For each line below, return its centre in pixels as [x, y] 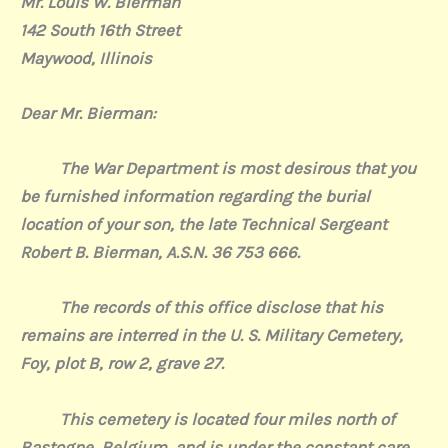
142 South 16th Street [100, 29]
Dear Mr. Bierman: [88, 113]
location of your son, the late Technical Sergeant [203, 224]
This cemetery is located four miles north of [227, 418]
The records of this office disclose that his [201, 307]
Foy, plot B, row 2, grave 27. [122, 363]
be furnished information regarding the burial [195, 196]
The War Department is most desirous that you [238, 168]
